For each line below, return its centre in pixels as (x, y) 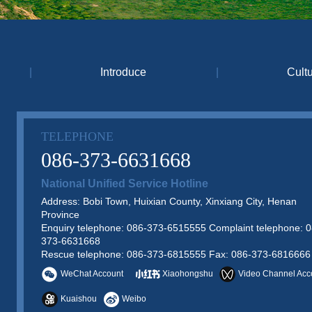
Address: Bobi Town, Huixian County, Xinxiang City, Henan (169, 201)
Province (60, 214)
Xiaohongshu (188, 274)
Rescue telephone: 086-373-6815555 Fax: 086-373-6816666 (176, 254)
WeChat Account (92, 274)
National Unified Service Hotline (125, 184)
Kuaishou (79, 299)
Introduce (123, 72)
